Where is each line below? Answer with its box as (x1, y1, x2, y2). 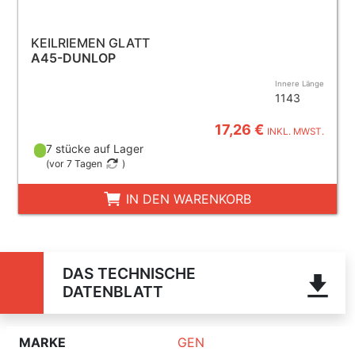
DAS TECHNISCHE (62, 264, 196, 283)
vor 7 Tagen (49, 158, 103, 170)
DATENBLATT (62, 282, 163, 301)
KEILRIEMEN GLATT (30, 35, 150, 51)
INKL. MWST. (267, 126, 325, 137)
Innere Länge (275, 79, 325, 88)
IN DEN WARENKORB (122, 191, 252, 207)
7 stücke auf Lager (46, 142, 144, 155)
